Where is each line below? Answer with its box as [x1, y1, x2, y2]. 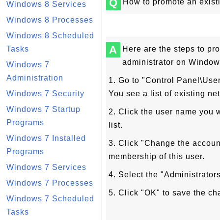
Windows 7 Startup [6, 105, 81, 113]
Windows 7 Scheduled [6, 194, 94, 203]
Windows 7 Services [6, 163, 86, 171]
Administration [6, 74, 63, 82]
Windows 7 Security [6, 89, 84, 98]
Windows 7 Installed [6, 134, 86, 142]
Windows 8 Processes [6, 16, 93, 24]
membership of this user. [109, 152, 205, 161]
